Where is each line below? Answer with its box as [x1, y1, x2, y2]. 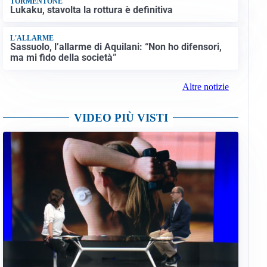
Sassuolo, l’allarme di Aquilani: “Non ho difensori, [10, 41, 222, 52]
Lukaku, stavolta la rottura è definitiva [10, 4, 173, 16]
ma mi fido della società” [10, 51, 117, 63]
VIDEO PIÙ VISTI [73, 111, 168, 125]
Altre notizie [182, 82, 229, 92]
